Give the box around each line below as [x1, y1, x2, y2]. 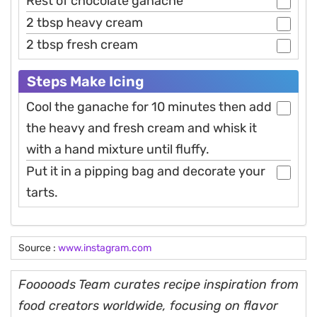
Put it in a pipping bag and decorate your [26, 163, 265, 180]
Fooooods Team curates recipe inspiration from [18, 277, 299, 293]
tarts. [26, 185, 58, 201]
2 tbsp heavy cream [26, 15, 143, 31]
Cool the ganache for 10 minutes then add [26, 99, 272, 115]
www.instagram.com [58, 242, 151, 255]
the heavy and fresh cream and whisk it [26, 120, 257, 137]
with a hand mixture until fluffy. [26, 142, 209, 158]
